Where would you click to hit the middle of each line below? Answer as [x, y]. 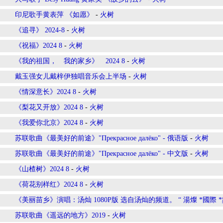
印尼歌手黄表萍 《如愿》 [54, 15]
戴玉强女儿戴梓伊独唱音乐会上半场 [71, 76]
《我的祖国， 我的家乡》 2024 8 [70, 61]
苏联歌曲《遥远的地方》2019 [60, 215]
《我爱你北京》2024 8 [49, 123]
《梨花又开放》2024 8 [49, 107]
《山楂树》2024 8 [42, 169]
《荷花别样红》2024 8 [49, 184]
